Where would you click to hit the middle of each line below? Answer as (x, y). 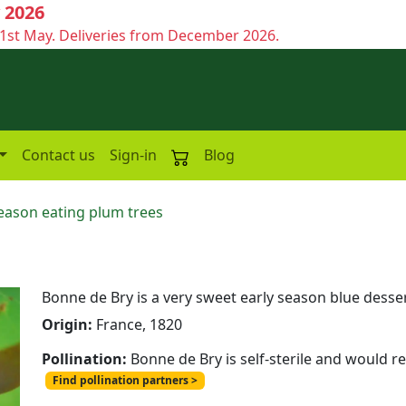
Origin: (69, 324)
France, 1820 (139, 324)
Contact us (58, 155)
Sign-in (133, 155)
